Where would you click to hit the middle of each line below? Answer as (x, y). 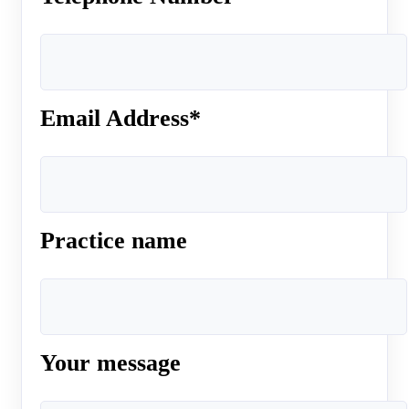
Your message (110, 363)
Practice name (114, 241)
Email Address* (121, 119)
